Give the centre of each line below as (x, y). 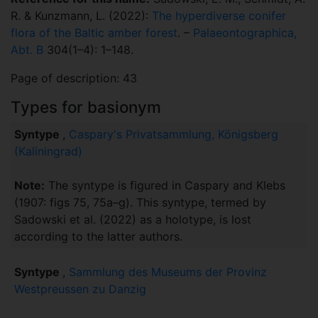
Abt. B (27, 50)
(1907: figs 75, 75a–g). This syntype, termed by (140, 203)
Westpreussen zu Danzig (80, 289)
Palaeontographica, (245, 33)
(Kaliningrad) (48, 152)
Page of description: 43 (74, 78)
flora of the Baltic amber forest (94, 33)
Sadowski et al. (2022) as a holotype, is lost (132, 220)
